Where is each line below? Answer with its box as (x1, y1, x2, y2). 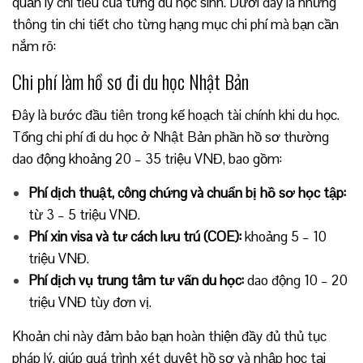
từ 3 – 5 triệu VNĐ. (28, 206, 140, 224)
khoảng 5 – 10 (241, 228, 327, 246)
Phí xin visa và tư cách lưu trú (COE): (28, 228, 241, 246)
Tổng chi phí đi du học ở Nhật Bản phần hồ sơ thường (12, 128, 329, 147)
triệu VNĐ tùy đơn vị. (28, 293, 152, 312)
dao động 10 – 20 (244, 271, 348, 290)
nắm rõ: (12, 37, 56, 56)
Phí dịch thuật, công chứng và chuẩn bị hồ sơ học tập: (28, 184, 346, 203)
